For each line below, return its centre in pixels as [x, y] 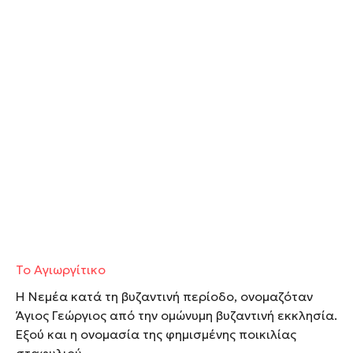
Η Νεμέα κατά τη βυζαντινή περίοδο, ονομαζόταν [164, 297]
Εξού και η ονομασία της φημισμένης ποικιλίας [156, 334]
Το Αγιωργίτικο [61, 270]
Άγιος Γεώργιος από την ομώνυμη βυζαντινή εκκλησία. [176, 316]
